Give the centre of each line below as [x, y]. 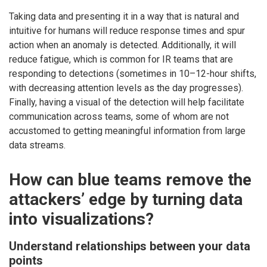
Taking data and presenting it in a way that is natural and [124, 17]
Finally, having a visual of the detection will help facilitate [127, 103]
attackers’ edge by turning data [126, 199]
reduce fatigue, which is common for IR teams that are [121, 60]
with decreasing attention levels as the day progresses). [126, 88]
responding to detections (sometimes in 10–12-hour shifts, [133, 74]
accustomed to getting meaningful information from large [127, 131]
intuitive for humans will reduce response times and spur [127, 31]
